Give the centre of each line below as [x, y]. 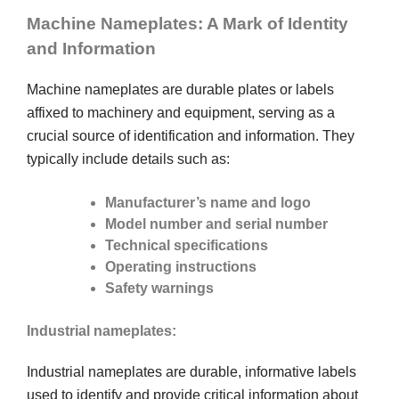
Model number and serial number [216, 224]
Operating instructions [181, 266]
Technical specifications [187, 245]
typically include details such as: [128, 159]
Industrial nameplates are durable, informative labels [191, 371]
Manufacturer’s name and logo [208, 202]
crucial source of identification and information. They [191, 135]
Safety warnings [159, 288]
